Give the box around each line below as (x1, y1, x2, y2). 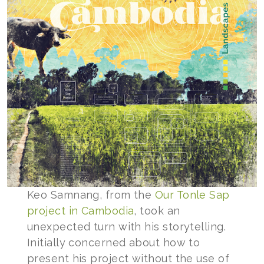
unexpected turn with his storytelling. (27, 220, 226, 233)
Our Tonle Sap (154, 188, 230, 201)
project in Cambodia (27, 204, 134, 217)
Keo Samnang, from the (27, 188, 155, 201)
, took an (134, 204, 180, 217)
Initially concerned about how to (27, 236, 200, 249)
